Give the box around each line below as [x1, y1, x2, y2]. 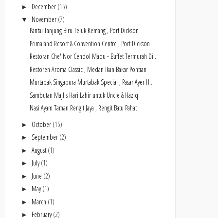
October [31, 119, 53, 129]
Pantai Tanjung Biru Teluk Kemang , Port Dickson [29, 26, 139, 35]
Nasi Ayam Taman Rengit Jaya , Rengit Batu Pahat [29, 103, 137, 112]
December [31, 1, 57, 11]
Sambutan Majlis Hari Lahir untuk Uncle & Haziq [29, 90, 138, 100]
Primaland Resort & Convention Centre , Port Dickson [29, 38, 150, 48]
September [31, 132, 59, 142]
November [31, 15, 58, 24]
